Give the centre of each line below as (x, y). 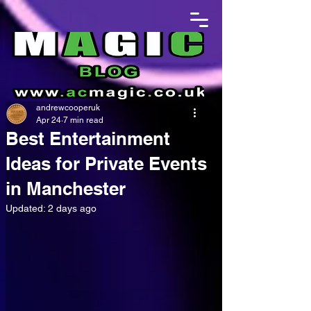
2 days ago (72, 208)
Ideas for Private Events (106, 163)
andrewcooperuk (68, 108)
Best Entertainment (88, 138)
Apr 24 (49, 120)
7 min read (83, 120)
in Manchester (66, 188)
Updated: (27, 208)
